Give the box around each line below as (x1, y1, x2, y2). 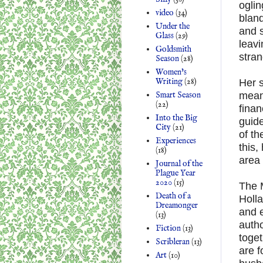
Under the (155, 21, 190, 32)
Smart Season (155, 89, 201, 100)
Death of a (155, 190, 191, 201)
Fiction (155, 222, 181, 234)
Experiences (155, 135, 196, 146)
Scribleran (155, 236, 190, 247)
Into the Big (155, 112, 197, 123)
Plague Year (155, 167, 195, 178)
